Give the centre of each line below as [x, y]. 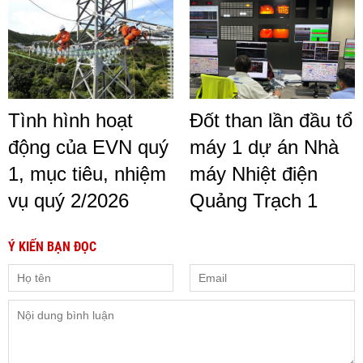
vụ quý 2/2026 [68, 200]
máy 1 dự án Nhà [264, 147]
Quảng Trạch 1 [254, 200]
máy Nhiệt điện [254, 173]
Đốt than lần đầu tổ [271, 120]
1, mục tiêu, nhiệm [87, 173]
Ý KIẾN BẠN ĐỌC [52, 246]
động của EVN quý [88, 147]
